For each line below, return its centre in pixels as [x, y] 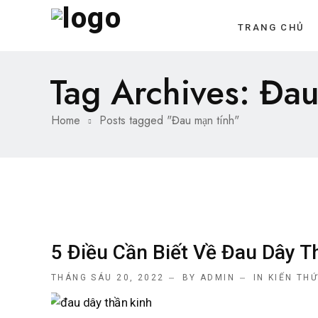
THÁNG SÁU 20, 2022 [108, 278]
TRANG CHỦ [272, 27]
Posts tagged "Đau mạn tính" [169, 120]
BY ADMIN [209, 278]
